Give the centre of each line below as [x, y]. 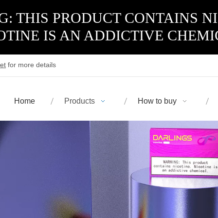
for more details [31, 65]
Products [80, 101]
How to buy [157, 101]
